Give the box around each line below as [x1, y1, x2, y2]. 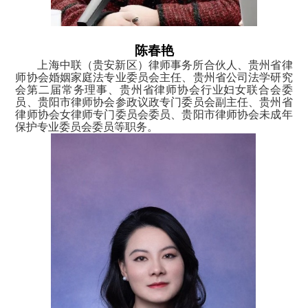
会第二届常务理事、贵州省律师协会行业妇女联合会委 [15, 83, 293, 96]
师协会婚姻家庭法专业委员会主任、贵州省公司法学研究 [15, 71, 293, 83]
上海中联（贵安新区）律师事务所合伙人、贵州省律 [37, 58, 293, 71]
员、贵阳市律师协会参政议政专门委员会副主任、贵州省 [15, 96, 293, 108]
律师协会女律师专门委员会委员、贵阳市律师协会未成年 [15, 108, 293, 120]
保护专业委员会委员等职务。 [15, 120, 159, 133]
